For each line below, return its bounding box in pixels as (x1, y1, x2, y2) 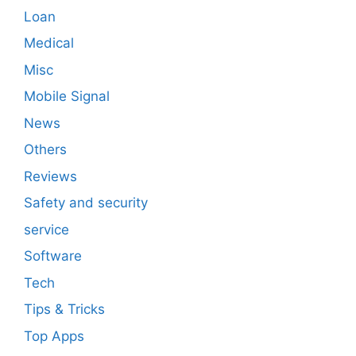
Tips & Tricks (24, 301, 105, 318)
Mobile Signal (24, 88, 110, 105)
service (24, 221, 69, 238)
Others (24, 141, 67, 158)
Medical (24, 35, 74, 52)
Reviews (24, 168, 77, 184)
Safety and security (24, 195, 148, 211)
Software (24, 248, 82, 265)
